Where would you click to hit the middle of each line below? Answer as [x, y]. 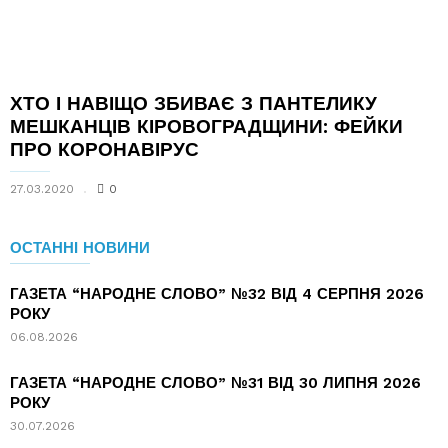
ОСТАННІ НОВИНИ [80, 247]
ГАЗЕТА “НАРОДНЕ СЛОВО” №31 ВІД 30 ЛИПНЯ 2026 [215, 382]
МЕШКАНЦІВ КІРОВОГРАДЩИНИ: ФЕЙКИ [206, 126]
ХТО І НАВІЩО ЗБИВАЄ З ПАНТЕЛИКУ [193, 103]
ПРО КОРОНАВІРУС [104, 149]
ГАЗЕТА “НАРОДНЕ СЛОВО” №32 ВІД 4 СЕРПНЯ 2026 [217, 293]
